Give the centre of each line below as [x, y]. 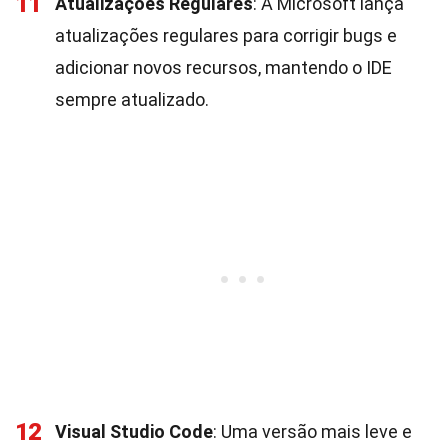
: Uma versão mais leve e [312, 431]
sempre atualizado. [132, 99]
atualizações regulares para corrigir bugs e [226, 35]
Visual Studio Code [134, 431]
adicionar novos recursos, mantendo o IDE [223, 67]
